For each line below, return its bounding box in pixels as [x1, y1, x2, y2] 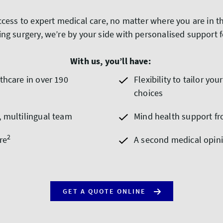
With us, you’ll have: [70, 55, 151, 67]
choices [134, 87, 163, 99]
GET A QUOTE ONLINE [62, 187, 146, 196]
